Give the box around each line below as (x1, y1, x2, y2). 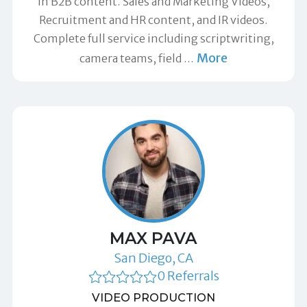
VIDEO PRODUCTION (92, 290, 215, 304)
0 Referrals (156, 267, 219, 284)
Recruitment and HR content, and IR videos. (39, 12, 268, 27)
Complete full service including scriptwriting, (33, 31, 274, 45)
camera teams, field (79, 51, 184, 65)
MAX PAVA (110, 228, 197, 248)
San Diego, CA (114, 249, 193, 266)
